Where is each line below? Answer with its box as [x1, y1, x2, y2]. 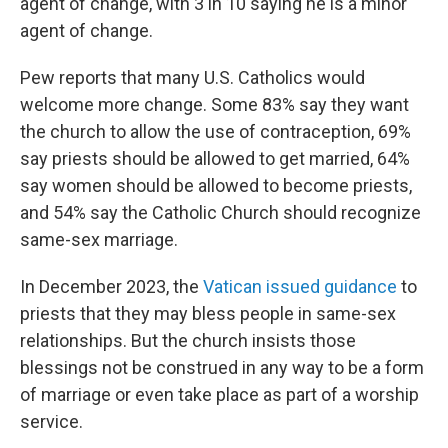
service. [20, 411, 83, 433]
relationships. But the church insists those [20, 330, 356, 352]
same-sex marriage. [20, 229, 178, 251]
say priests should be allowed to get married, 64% [20, 148, 410, 170]
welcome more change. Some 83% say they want [20, 94, 409, 116]
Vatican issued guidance [203, 276, 397, 298]
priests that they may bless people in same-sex [20, 303, 396, 325]
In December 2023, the [20, 276, 203, 298]
